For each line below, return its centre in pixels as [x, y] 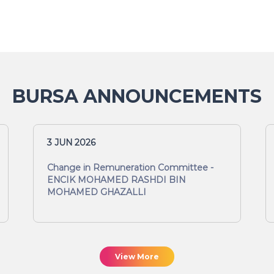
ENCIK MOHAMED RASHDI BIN [116, 180]
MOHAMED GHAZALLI [97, 192]
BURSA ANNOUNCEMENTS [137, 96]
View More [137, 257]
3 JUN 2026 [71, 143]
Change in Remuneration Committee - [130, 168]
